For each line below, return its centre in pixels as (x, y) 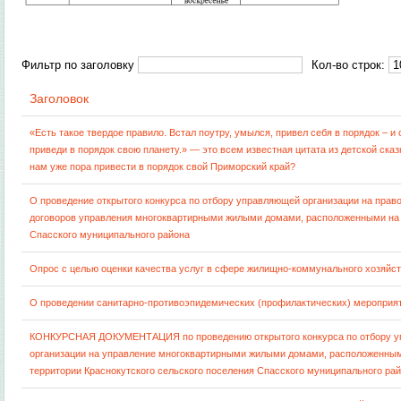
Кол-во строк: (350, 65)
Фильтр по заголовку (78, 65)
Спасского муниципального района (110, 235)
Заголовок (60, 98)
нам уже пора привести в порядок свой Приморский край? (163, 166)
